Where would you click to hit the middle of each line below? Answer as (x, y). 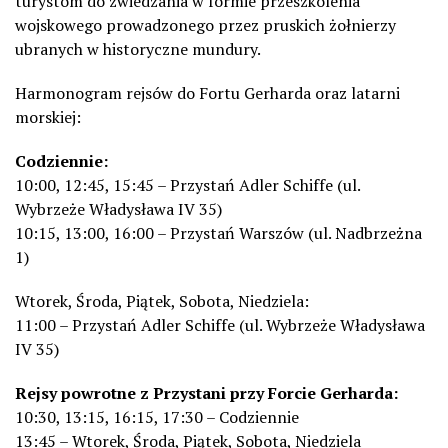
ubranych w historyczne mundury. (138, 48)
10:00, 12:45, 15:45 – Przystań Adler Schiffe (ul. (187, 184)
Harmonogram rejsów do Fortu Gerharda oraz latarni (207, 92)
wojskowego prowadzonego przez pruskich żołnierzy (205, 24)
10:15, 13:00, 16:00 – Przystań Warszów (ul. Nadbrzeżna (218, 232)
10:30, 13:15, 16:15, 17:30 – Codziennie (157, 416)
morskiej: (48, 116)
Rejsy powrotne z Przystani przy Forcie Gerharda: (206, 392)
